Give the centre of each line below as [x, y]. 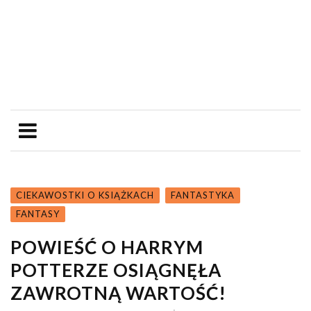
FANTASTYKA [203, 195]
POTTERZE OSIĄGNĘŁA [116, 270]
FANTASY [38, 213]
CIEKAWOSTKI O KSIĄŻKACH [85, 195]
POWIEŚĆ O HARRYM [107, 247]
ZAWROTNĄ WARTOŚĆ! [118, 293]
